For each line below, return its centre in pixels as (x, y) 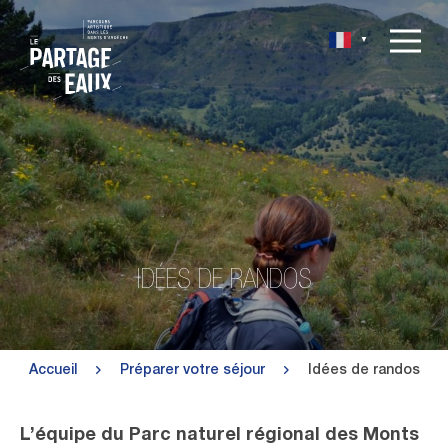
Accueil (52, 371)
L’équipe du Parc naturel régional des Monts (219, 436)
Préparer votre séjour (192, 371)
